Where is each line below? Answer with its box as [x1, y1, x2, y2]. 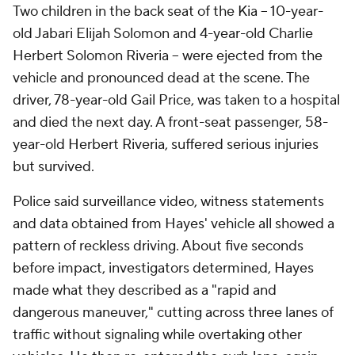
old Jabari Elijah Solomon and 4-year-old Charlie [13, 25, 313, 43]
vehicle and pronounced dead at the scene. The [13, 69, 310, 87]
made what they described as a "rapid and [13, 281, 277, 300]
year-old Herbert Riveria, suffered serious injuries [13, 136, 319, 154]
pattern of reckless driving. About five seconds [13, 237, 303, 255]
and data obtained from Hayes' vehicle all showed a [13, 215, 334, 233]
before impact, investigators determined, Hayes [13, 259, 314, 277]
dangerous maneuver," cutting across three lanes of [13, 303, 334, 322]
